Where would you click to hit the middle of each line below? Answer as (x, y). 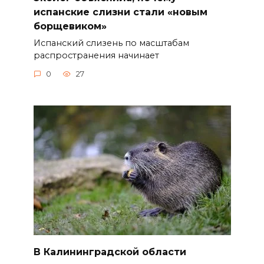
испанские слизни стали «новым (120, 12)
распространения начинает (96, 55)
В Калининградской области (110, 252)
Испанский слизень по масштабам (111, 43)
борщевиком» (70, 26)
